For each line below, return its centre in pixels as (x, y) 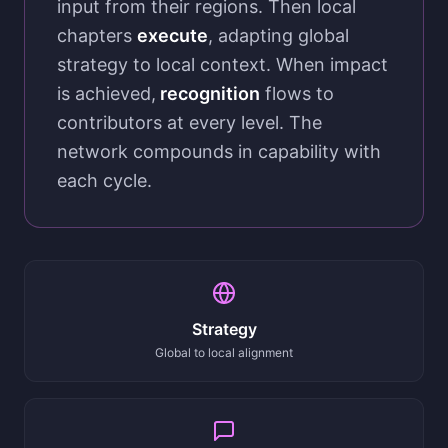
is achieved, (106, 93)
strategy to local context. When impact (222, 64)
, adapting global (278, 35)
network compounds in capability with (219, 151)
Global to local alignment (224, 352)
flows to (297, 93)
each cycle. (104, 180)
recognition (208, 93)
